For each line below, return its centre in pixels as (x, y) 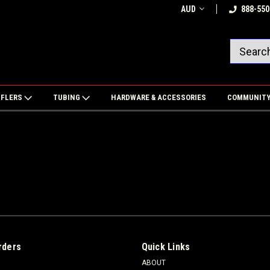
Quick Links (166, 247)
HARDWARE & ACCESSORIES (158, 97)
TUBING (67, 97)
